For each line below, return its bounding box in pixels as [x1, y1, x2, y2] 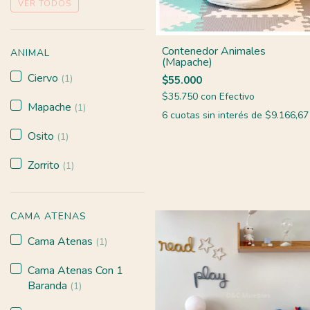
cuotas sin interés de [170, 108, 265, 122]
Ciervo [28, 70, 61, 86]
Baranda [28, 277, 70, 293]
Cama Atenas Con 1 [28, 262, 123, 278]
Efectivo [219, 89, 255, 103]
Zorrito [28, 157, 62, 173]
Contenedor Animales [162, 43, 266, 59]
